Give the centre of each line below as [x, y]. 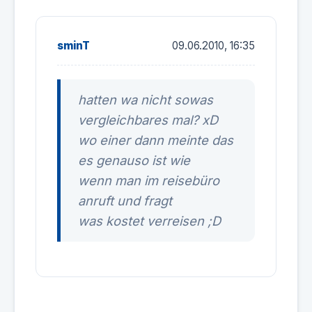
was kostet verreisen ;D [149, 221]
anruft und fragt [125, 201]
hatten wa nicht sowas [146, 100]
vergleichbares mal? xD [148, 120]
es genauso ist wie [134, 160]
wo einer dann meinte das [156, 140]
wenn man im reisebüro [149, 180]
